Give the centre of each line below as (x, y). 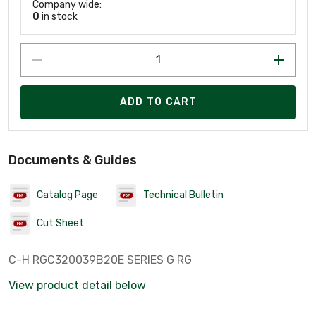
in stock (59, 16)
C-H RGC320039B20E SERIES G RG (100, 260)
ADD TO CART (158, 102)
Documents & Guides (73, 160)
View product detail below (77, 285)
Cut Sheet (60, 224)
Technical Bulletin (183, 195)
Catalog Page (67, 195)
